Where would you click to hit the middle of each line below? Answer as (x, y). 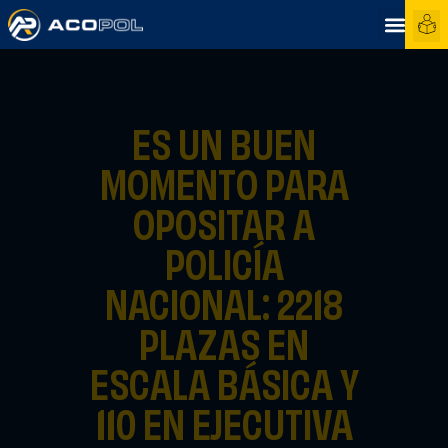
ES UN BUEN (224, 149)
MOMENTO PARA (224, 189)
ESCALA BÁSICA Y (224, 389)
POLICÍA (224, 269)
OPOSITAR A (224, 229)
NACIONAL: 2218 (224, 309)
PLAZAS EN (224, 349)
